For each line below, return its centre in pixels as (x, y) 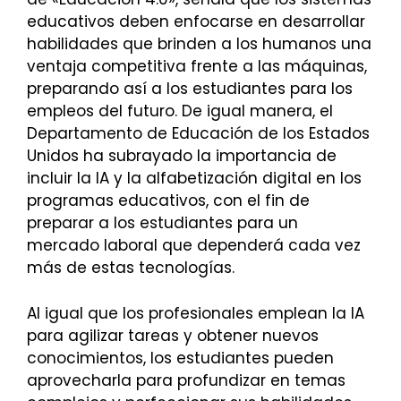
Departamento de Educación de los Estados (198, 134)
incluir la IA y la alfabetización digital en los (194, 179)
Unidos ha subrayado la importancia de (182, 156)
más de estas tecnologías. (131, 268)
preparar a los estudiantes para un (162, 223)
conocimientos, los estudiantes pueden (180, 358)
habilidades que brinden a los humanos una (199, 44)
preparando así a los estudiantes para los (190, 89)
